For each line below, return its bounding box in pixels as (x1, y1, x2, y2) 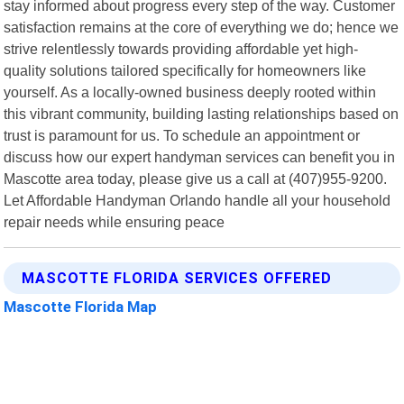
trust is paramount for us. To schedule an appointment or (4, 126, 361, 143)
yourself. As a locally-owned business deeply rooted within (4, 83, 377, 100)
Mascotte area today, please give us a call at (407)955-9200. (4, 170, 388, 187)
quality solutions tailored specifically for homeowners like (4, 61, 367, 78)
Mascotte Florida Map (4, 297, 158, 316)
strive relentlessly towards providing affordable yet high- (4, 40, 359, 57)
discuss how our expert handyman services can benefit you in (4, 148, 396, 165)
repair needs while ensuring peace (4, 213, 225, 230)
